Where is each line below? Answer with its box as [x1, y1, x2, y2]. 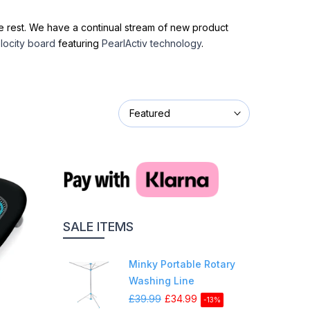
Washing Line [129, 274, 194, 286]
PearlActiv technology [102, 37, 201, 50]
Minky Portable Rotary [129, 257, 235, 270]
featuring [55, 37, 102, 50]
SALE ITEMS [63, 219, 134, 234]
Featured [129, 107, 170, 120]
